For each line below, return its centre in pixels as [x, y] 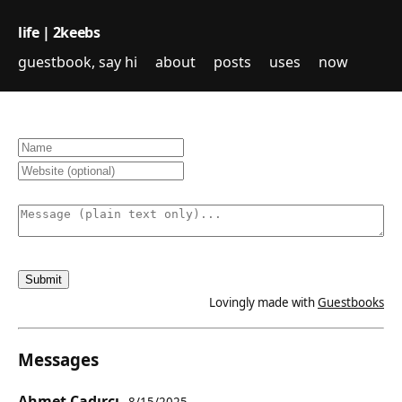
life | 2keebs [59, 32]
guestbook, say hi [78, 62]
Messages [58, 359]
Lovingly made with [263, 302]
